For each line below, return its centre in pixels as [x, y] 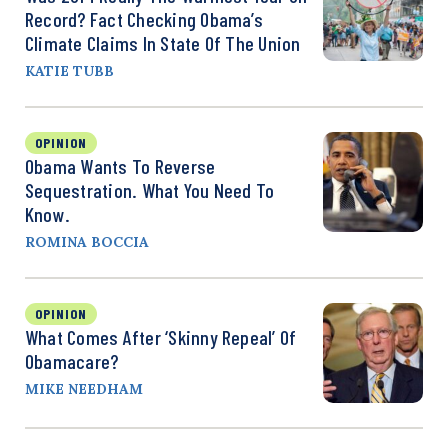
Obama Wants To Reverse [120, 166]
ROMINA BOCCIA [87, 242]
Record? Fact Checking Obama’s [144, 19]
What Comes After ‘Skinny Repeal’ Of [161, 337]
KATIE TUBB [69, 71]
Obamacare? [72, 361]
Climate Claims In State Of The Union [163, 43]
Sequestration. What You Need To [150, 190]
